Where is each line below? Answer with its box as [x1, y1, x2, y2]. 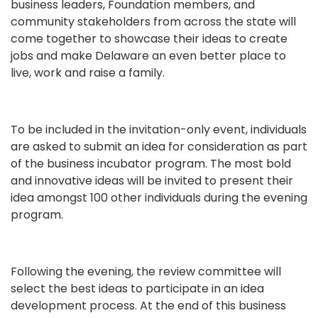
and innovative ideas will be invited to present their [11, 172, 293, 189]
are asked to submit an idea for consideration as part [11, 138, 307, 155]
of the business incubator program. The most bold [11, 155, 291, 172]
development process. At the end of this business [11, 297, 286, 314]
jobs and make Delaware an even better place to [11, 48, 286, 64]
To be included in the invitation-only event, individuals [11, 121, 307, 138]
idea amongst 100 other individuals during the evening [11, 190, 307, 206]
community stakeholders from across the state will [11, 13, 296, 30]
